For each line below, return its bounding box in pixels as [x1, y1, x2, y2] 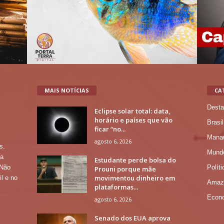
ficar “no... [94, 124, 125, 134]
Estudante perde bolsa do [94, 155, 176, 165]
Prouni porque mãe [94, 164, 156, 174]
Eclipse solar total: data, [94, 106, 170, 116]
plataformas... [94, 182, 138, 192]
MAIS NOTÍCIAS [44, 86, 89, 94]
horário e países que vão [94, 115, 172, 125]
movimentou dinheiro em [94, 173, 175, 183]
